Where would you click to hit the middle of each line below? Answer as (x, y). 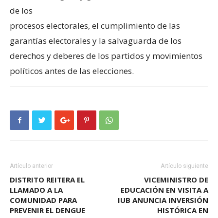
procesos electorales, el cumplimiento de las (95, 26)
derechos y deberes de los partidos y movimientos (106, 56)
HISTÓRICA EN (183, 210)
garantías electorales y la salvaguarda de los (96, 41)
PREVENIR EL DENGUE (47, 210)
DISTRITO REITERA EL (47, 180)
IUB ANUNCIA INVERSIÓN (163, 200)
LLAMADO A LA (36, 190)
